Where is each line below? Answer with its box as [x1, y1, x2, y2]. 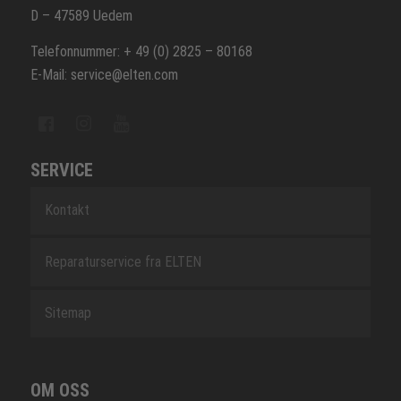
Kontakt [44, 201, 90, 219]
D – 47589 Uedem [30, 7, 132, 25]
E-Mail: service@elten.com [30, 65, 178, 83]
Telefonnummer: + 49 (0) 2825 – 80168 [30, 42, 252, 60]
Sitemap [44, 304, 91, 322]
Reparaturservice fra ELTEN [44, 252, 201, 270]
